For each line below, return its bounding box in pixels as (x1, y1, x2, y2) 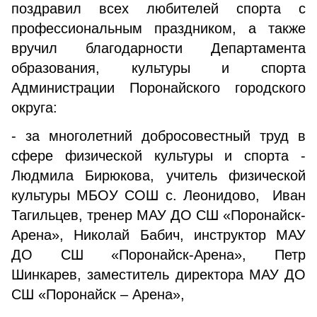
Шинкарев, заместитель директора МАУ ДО (11, 267, 306, 282)
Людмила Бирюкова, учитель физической (11, 168, 306, 183)
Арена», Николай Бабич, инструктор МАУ (11, 227, 306, 243)
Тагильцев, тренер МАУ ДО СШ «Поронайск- (11, 207, 306, 223)
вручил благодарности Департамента (11, 40, 306, 56)
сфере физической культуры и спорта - (11, 148, 306, 163)
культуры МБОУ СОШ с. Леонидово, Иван (11, 188, 306, 203)
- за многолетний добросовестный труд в (11, 128, 306, 144)
